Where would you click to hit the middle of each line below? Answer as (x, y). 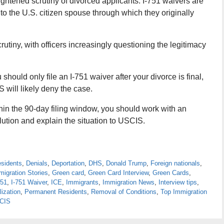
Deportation (68, 163)
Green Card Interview (118, 172)
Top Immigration (184, 191)
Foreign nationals (175, 163)
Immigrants (82, 182)
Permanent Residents (56, 191)
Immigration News (128, 182)
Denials (37, 163)
